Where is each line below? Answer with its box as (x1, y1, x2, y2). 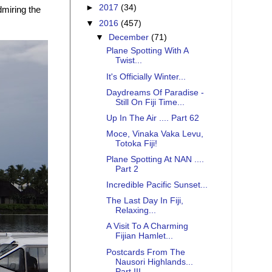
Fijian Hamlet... (115, 231, 173, 241)
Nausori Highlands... (115, 257, 193, 267)
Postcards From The (106, 247, 185, 257)
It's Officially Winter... (106, 72, 186, 81)
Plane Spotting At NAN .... (106, 155, 204, 165)
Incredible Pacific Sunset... (106, 180, 208, 190)
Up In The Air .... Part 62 (106, 113, 199, 123)
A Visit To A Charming (106, 222, 188, 231)
